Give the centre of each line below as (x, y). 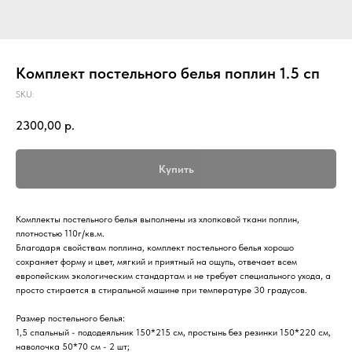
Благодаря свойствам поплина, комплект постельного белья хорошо (155, 247)
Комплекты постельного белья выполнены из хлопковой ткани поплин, (158, 219)
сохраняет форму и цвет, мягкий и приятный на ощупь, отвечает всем (156, 261)
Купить (176, 169)
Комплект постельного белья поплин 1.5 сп (168, 73)
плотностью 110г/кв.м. (60, 233)
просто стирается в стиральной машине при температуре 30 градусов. (161, 290)
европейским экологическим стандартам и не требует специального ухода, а (173, 275)
